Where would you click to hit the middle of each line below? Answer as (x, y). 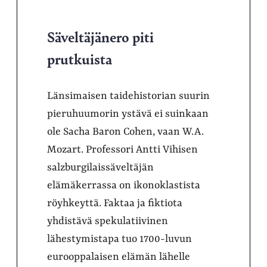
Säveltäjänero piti (100, 36)
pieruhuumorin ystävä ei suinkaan (128, 114)
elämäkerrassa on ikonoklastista (124, 185)
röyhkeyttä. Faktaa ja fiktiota (115, 203)
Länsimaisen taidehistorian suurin (128, 96)
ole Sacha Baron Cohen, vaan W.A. (125, 131)
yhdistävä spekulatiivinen (108, 221)
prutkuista (80, 58)
